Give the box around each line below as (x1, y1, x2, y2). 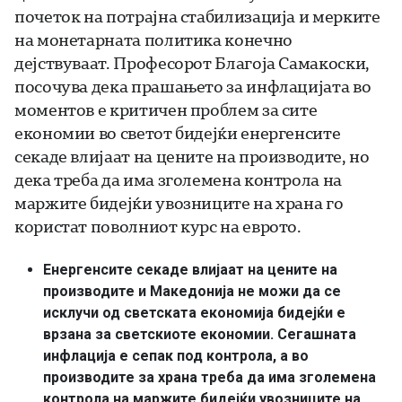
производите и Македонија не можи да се (43, 282, 341, 300)
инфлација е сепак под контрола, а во (43, 346, 309, 364)
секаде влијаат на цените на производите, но (14, 144, 370, 167)
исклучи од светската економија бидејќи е (43, 303, 345, 321)
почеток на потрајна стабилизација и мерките (14, 4, 380, 27)
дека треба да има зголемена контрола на (14, 168, 342, 190)
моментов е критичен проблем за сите (14, 98, 318, 120)
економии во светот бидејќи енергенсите (14, 121, 341, 144)
